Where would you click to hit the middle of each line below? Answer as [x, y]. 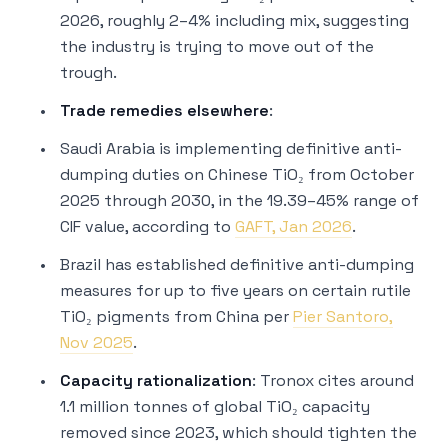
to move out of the [298, 46]
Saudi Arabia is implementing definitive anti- [231, 148]
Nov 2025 [96, 342]
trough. [88, 72]
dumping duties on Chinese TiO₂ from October [237, 174]
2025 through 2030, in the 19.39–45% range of [239, 200]
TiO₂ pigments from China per [176, 316]
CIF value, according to [147, 226]
